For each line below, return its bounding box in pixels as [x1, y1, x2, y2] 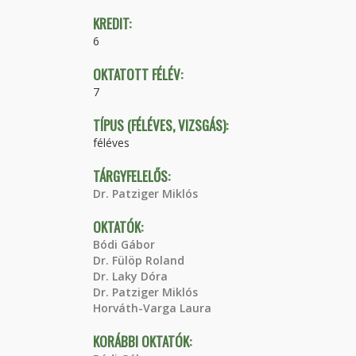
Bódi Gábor [93, 237, 155, 252]
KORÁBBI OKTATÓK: [93, 331, 195, 351]
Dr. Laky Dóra [93, 269, 168, 284]
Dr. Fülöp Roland [93, 253, 184, 268]
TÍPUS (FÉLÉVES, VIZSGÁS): [93, 115, 231, 135]
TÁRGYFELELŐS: [93, 166, 173, 186]
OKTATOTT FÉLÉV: [93, 64, 186, 84]
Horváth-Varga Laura [93, 300, 211, 315]
